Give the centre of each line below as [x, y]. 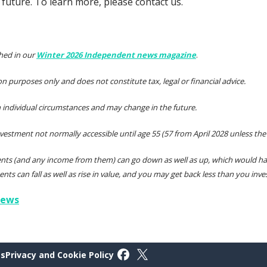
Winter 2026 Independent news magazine [116, 55]
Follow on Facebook [163, 255]
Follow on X [163, 255]
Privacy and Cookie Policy [60, 254]
